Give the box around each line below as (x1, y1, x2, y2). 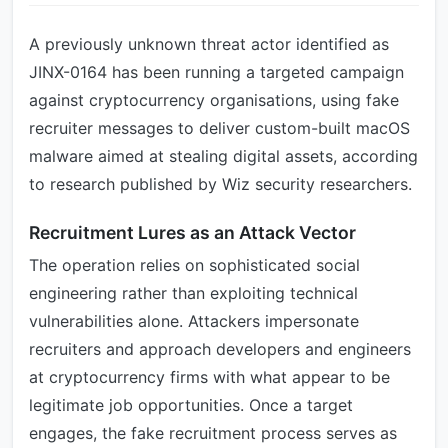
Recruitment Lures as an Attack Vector (29, 222, 356, 243)
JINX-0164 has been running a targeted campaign (29, 62, 404, 82)
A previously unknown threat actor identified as (29, 34, 389, 54)
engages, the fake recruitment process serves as (29, 423, 397, 443)
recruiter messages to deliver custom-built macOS (29, 118, 410, 138)
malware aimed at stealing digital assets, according (29, 146, 418, 166)
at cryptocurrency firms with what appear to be (29, 367, 390, 387)
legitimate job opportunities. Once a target (29, 395, 353, 415)
